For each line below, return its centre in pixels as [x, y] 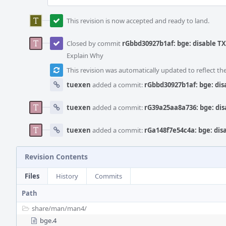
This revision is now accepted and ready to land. [138, 21]
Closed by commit [94, 43]
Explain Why [85, 55]
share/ [41, 208]
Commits [108, 176]
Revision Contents [56, 157]
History [67, 176]
